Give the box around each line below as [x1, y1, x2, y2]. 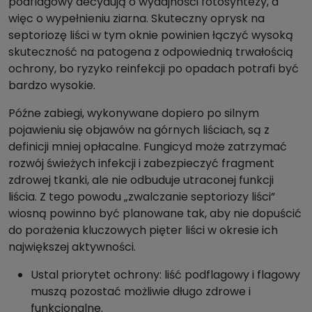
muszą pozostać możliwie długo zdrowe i [31, 283, 251, 300]
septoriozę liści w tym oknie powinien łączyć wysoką [8, 27, 293, 44]
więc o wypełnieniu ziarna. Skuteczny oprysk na [8, 10, 265, 27]
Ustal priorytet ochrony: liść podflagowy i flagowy [31, 267, 300, 283]
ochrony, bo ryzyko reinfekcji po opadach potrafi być [8, 61, 299, 77]
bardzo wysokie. [8, 77, 95, 94]
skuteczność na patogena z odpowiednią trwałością [8, 44, 293, 61]
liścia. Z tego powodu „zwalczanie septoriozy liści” [8, 189, 275, 205]
